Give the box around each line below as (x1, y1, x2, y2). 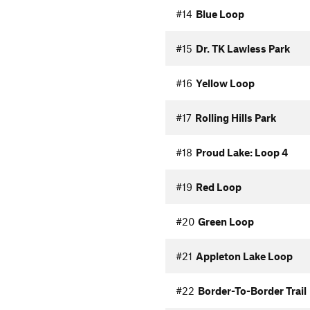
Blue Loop (195, 8, 244, 20)
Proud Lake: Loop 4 (195, 146, 288, 158)
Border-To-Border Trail (197, 284, 307, 297)
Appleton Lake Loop (195, 250, 293, 262)
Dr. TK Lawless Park (195, 42, 290, 55)
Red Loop (195, 181, 241, 193)
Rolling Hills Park (194, 111, 276, 124)
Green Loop (197, 215, 254, 228)
